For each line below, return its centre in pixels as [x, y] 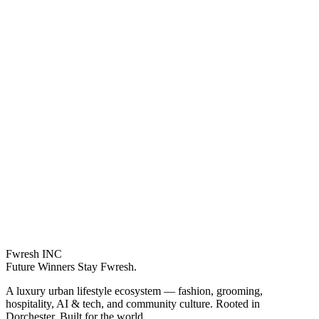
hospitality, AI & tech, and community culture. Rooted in [133, 303]
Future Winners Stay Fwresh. [71, 266]
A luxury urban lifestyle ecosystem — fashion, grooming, [134, 291]
